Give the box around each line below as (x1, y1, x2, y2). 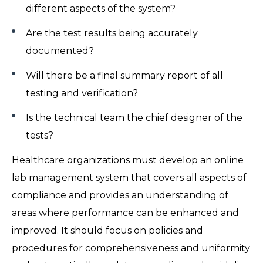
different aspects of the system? (26, 2, 180, 14)
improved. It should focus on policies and (12, 224, 203, 236)
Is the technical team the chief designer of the (26, 112, 242, 123)
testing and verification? (26, 87, 143, 99)
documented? (26, 45, 99, 56)
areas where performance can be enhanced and (12, 207, 239, 218)
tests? (26, 129, 58, 141)
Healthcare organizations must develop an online (12, 154, 244, 166)
